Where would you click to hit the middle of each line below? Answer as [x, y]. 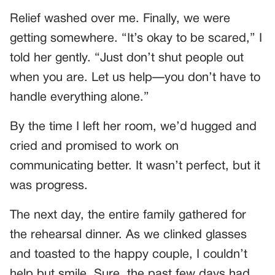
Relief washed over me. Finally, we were [120, 19]
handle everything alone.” [79, 97]
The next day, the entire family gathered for [128, 215]
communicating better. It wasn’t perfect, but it [135, 166]
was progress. [49, 186]
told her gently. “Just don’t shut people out [127, 58]
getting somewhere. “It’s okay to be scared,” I [136, 38]
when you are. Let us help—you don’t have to [135, 78]
